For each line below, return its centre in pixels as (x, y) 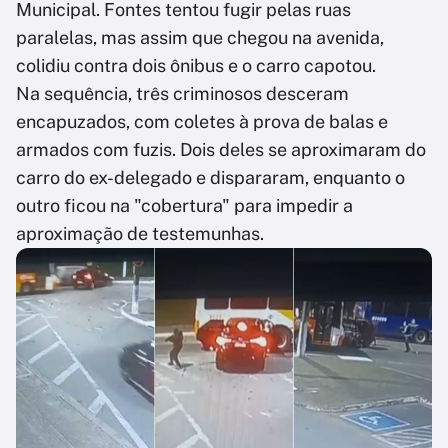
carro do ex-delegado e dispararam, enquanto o (210, 178)
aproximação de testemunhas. (140, 234)
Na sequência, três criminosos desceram (182, 94)
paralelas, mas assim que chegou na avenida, (200, 38)
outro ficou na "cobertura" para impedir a (184, 206)
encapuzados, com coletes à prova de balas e (202, 122)
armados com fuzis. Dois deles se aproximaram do (221, 150)
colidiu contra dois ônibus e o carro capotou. (196, 66)
